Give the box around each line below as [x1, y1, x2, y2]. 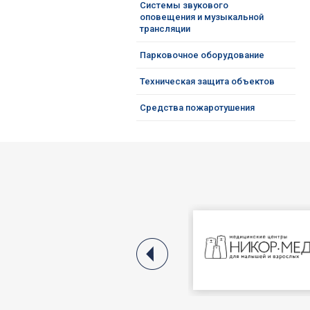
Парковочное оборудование [140, 50, 264, 60]
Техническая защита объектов [140, 76, 275, 86]
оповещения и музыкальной [140, 12, 264, 22]
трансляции [140, 24, 190, 34]
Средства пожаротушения [140, 102, 255, 113]
